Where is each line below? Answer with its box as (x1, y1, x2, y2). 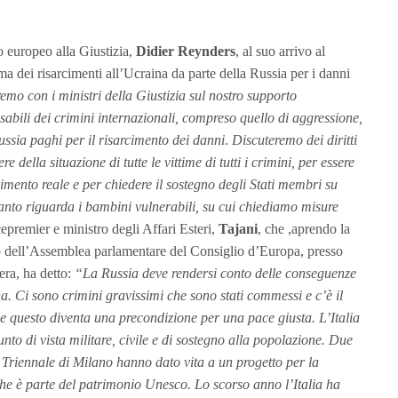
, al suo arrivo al (235, 43, 325, 59)
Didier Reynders (136, 43, 235, 59)
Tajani (219, 220, 258, 236)
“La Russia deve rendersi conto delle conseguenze (75, 265, 356, 281)
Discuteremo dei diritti (232, 131, 357, 147)
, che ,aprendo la (258, 220, 350, 236)
